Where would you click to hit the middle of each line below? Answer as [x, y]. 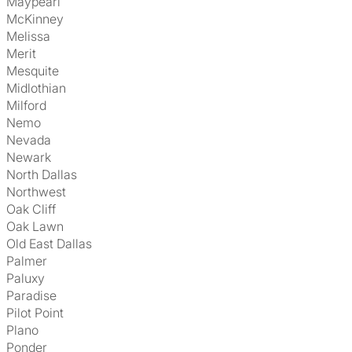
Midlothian [42, 88]
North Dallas [46, 174]
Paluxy [29, 278]
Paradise [35, 295]
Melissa [34, 36]
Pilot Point [39, 313]
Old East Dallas [54, 244]
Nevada [33, 140]
